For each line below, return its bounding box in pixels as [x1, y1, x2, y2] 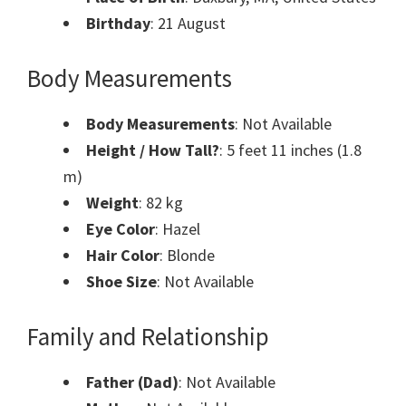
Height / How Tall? [86, 140, 219, 161]
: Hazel [155, 218, 200, 240]
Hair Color [86, 245, 159, 266]
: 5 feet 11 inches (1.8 [219, 140, 362, 161]
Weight [86, 192, 139, 214]
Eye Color [86, 218, 155, 240]
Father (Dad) [86, 372, 179, 393]
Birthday [86, 13, 150, 34]
